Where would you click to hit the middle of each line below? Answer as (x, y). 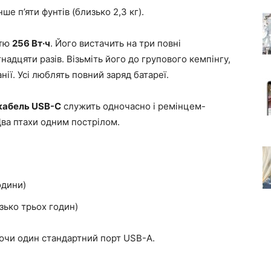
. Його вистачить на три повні (116, 43)
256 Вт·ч (31, 43)
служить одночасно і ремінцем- (133, 106)
